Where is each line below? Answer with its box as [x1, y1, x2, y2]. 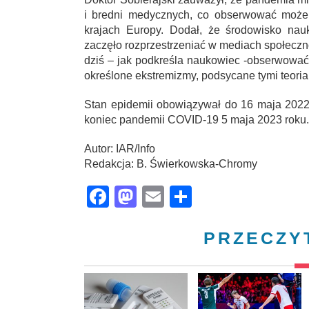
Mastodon [137, 184, 235, 210]
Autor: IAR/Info [84, 143, 155, 155]
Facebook [109, 184, 207, 210]
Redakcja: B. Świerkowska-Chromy [84, 158, 257, 170]
